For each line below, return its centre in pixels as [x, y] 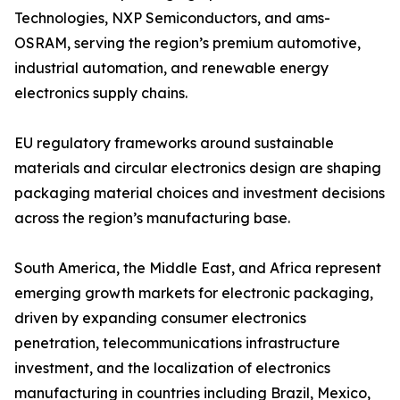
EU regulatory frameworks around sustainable [174, 143]
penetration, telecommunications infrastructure [177, 343]
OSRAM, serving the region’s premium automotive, [187, 43]
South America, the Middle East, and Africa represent [198, 268]
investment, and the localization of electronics [172, 368]
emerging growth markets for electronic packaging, [194, 293]
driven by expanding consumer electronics [160, 318]
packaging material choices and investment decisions [200, 193]
